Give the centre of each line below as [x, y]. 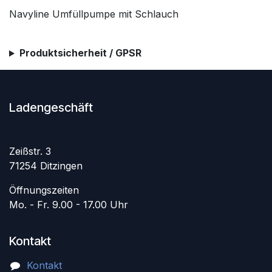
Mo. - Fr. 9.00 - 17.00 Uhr [69, 205]
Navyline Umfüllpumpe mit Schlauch [94, 14]
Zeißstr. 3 [30, 151]
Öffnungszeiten [44, 190]
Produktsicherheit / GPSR [80, 53]
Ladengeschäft [51, 108]
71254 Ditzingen [46, 166]
